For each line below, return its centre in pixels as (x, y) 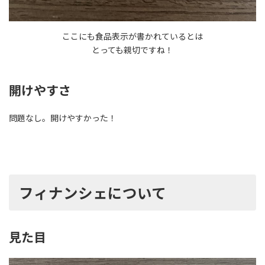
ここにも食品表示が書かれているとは (132, 37)
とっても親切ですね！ (132, 50)
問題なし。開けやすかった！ (63, 118)
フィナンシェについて (93, 193)
